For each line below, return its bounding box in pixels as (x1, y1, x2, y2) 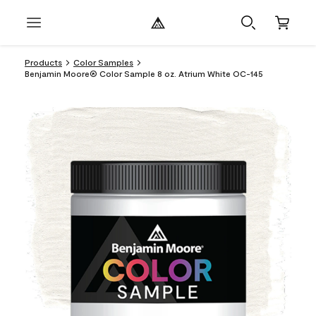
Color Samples (73, 57, 133, 67)
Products (25, 57, 62, 67)
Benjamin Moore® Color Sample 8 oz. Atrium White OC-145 (25, 68, 263, 78)
